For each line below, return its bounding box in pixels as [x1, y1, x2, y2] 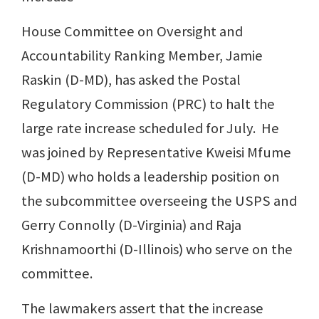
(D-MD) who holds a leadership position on [21, 167, 280, 187]
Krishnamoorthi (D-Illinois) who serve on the [21, 240, 293, 259]
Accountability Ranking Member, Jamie [21, 46, 263, 66]
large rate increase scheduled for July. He [21, 119, 279, 138]
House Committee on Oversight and [21, 22, 243, 41]
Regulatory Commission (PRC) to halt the [21, 95, 275, 114]
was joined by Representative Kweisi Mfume [21, 143, 291, 162]
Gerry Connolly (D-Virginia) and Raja [21, 216, 241, 235]
